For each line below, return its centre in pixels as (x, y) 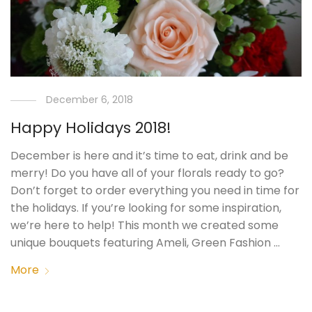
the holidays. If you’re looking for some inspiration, (146, 208)
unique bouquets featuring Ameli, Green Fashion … (146, 243)
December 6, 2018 (90, 100)
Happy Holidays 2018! (91, 128)
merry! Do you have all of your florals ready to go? (148, 173)
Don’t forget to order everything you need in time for (155, 191)
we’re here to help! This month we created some (145, 226)
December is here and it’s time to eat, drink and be (150, 156)
